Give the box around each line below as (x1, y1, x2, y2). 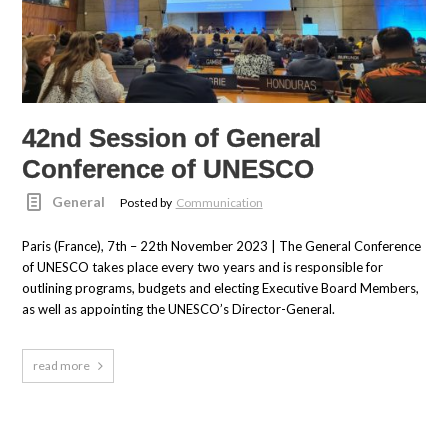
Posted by (119, 195, 174, 211)
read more (33, 358, 91, 374)
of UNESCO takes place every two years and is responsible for (22, 259, 384, 276)
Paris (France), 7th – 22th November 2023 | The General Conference (22, 238, 422, 255)
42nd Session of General (22, 123, 322, 154)
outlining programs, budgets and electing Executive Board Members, (22, 280, 420, 297)
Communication (175, 195, 263, 211)
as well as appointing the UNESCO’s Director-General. (22, 301, 336, 318)
